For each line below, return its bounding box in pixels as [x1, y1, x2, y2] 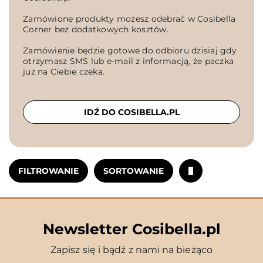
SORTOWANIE [103, 166, 164, 176]
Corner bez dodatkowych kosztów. [23, 24, 168, 35]
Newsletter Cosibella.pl [42, 220, 221, 238]
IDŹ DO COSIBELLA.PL [83, 107, 180, 117]
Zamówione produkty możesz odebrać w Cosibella [23, 14, 236, 24]
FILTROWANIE [18, 166, 79, 176]
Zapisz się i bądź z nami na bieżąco [50, 244, 213, 255]
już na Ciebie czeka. [23, 66, 104, 77]
